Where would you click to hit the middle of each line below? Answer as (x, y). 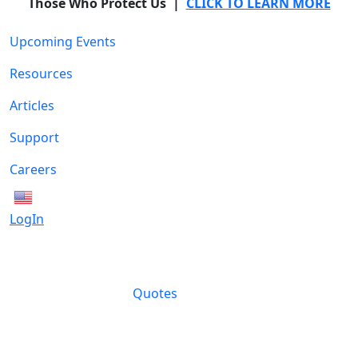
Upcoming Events (63, 41)
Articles (32, 105)
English (53, 197)
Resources (41, 73)
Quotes (153, 294)
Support (34, 137)
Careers (33, 169)
